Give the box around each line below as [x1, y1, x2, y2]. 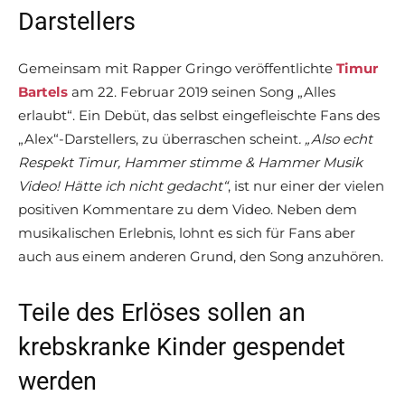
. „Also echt [298, 130, 372, 148]
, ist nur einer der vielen [228, 177, 384, 195]
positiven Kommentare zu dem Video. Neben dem [18, 201, 357, 219]
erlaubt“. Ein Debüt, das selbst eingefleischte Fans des [18, 107, 380, 125]
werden [18, 367, 97, 397]
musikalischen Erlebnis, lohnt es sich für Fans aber [18, 224, 355, 242]
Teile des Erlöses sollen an [18, 298, 306, 328]
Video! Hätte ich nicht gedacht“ [18, 177, 228, 195]
